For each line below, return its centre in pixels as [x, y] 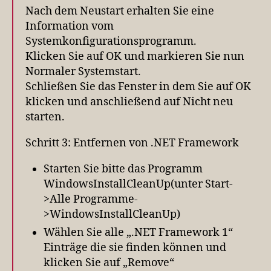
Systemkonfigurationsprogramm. [111, 41]
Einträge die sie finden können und [135, 247]
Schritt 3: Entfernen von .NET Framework [132, 143]
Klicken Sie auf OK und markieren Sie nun [135, 56]
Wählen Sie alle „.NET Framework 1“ [138, 232]
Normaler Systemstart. [83, 71]
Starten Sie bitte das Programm [123, 169]
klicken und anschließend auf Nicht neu [129, 102]
